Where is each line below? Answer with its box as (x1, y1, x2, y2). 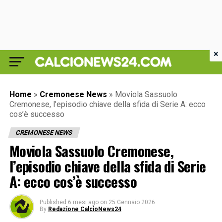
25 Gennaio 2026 (108, 199, 155, 206)
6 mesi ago (67, 199, 99, 206)
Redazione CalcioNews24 (48, 206, 121, 213)
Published (39, 199, 66, 206)
